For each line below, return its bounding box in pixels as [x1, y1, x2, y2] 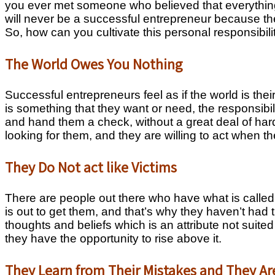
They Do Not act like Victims [5, 157, 177, 177]
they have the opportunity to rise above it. [5, 231, 222, 245]
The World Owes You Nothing [5, 53, 182, 74]
